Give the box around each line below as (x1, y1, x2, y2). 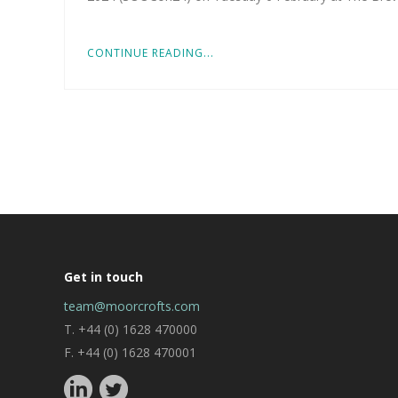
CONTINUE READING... (87, 45, 214, 61)
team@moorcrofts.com (64, 298, 200, 315)
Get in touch (64, 268, 143, 286)
